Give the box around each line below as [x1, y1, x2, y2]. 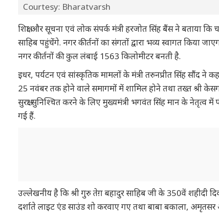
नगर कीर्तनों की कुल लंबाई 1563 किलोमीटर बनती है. [18, 50, 181, 62]
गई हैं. [18, 110, 36, 121]
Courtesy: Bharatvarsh [23, 1, 110, 12]
